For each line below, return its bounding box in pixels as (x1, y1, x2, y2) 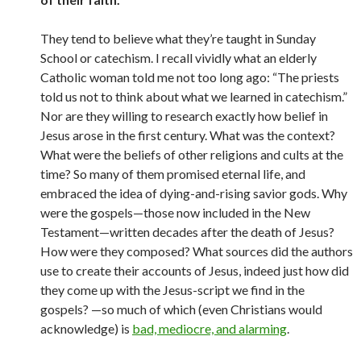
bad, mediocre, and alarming (132, 321, 287, 336)
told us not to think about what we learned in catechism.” (40, 89, 347, 104)
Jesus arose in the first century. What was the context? (40, 127, 335, 143)
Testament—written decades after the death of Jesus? (40, 224, 334, 239)
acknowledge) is (40, 321, 132, 336)
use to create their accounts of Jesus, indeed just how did (40, 263, 349, 278)
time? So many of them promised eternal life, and (40, 166, 305, 181)
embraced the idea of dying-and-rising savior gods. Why (40, 185, 347, 201)
